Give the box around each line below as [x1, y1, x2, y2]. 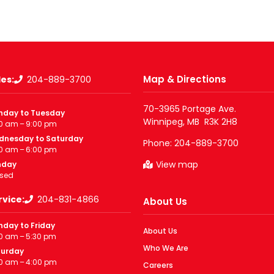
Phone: [143, 136, 174, 149]
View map [156, 158, 198, 171]
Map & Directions [143, 73, 226, 86]
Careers [143, 259, 173, 270]
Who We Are [143, 242, 188, 253]
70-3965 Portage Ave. [143, 102, 236, 115]
